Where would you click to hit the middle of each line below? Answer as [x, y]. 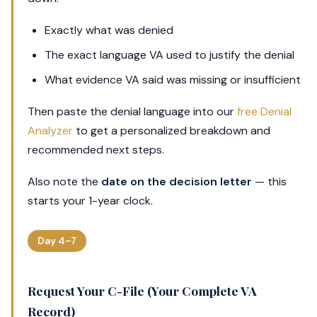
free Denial [264, 111]
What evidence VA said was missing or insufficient [173, 79]
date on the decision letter [177, 181]
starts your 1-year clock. [90, 200]
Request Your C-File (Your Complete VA [142, 290]
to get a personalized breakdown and [172, 130]
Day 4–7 [57, 241]
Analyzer [50, 130]
